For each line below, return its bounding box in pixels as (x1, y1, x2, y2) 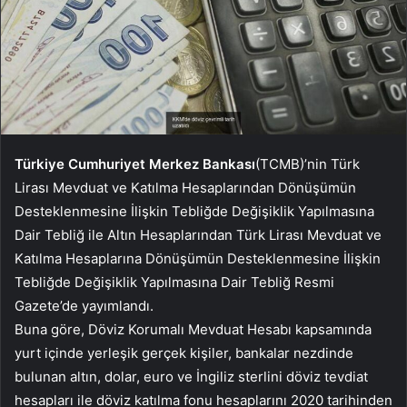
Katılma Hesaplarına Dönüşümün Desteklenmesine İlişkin (15, 250, 381, 268)
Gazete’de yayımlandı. (15, 297, 154, 315)
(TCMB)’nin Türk (255, 155, 360, 174)
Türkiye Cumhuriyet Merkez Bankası (15, 155, 255, 174)
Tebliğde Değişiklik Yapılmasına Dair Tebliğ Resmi (15, 273, 334, 292)
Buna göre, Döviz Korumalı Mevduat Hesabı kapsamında (15, 321, 372, 339)
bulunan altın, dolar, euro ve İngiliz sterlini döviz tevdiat (15, 368, 368, 386)
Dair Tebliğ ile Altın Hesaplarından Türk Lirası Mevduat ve (15, 226, 382, 244)
